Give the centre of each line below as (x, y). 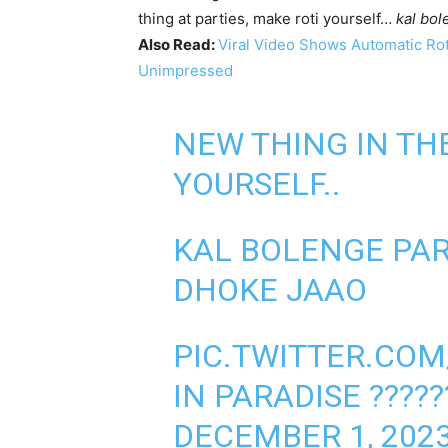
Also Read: (176, 44)
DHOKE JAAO (269, 289)
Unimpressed (185, 70)
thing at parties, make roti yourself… (267, 18)
